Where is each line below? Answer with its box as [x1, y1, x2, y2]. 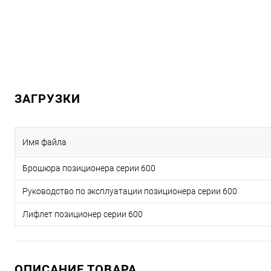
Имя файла [22, 137, 67, 148]
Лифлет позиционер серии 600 [22, 209, 143, 220]
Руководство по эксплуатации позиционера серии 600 [22, 186, 237, 197]
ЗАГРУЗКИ [15, 91, 80, 106]
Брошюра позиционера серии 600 [22, 163, 155, 174]
